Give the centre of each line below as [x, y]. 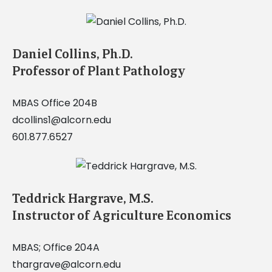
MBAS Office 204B [54, 103]
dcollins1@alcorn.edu [61, 120]
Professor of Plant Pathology [99, 71]
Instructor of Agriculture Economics [121, 216]
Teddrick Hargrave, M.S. [82, 199]
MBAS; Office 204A [56, 248]
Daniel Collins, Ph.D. [72, 54]
